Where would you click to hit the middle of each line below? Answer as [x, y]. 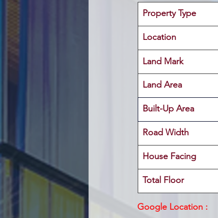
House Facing [169, 156]
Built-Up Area [170, 109]
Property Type [169, 13]
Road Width [166, 132]
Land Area [162, 85]
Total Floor [163, 180]
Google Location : [173, 207]
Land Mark [164, 61]
